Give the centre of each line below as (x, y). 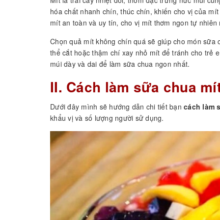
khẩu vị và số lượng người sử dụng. (107, 118)
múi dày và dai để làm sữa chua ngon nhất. (120, 64)
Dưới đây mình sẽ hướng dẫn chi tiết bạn (117, 106)
